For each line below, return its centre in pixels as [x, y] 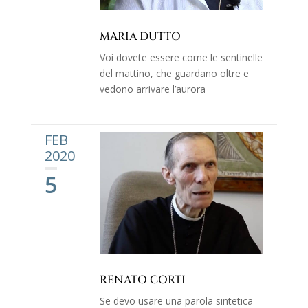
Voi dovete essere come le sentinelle [181, 57]
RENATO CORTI [142, 280]
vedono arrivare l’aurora [152, 89]
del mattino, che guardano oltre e [174, 73]
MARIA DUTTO [140, 36]
